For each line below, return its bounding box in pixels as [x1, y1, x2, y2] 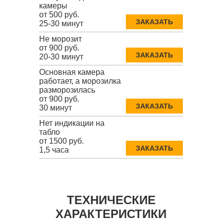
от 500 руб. [39, 10, 79, 19]
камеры [39, 1, 67, 10]
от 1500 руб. [39, 137, 84, 146]
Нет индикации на [39, 119, 105, 128]
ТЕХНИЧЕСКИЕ [66, 193, 156, 207]
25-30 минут [39, 19, 83, 28]
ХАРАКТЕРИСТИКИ [55, 207, 166, 221]
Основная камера [39, 68, 105, 77]
